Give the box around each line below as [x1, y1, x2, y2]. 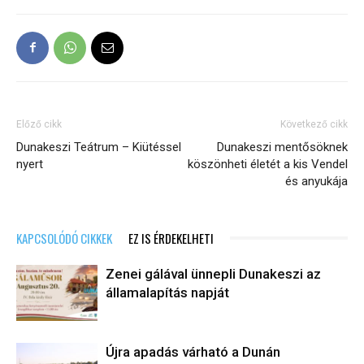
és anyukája [285, 173, 348, 188]
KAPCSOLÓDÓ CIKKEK [16, 228, 112, 247]
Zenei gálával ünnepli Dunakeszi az [106, 265, 321, 282]
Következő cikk [280, 118, 348, 130]
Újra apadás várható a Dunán [106, 343, 280, 360]
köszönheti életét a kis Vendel [188, 156, 348, 171]
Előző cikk [16, 118, 62, 130]
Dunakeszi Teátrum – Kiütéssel [16, 139, 181, 154]
